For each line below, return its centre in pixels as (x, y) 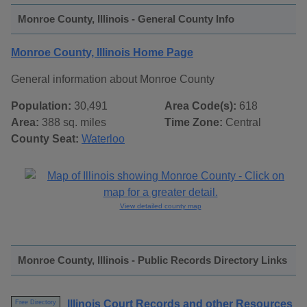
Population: (41, 106)
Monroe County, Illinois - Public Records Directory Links (152, 260)
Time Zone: (194, 123)
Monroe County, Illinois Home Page (102, 53)
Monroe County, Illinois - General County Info (126, 19)
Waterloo (103, 139)
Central (242, 123)
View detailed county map (160, 206)
